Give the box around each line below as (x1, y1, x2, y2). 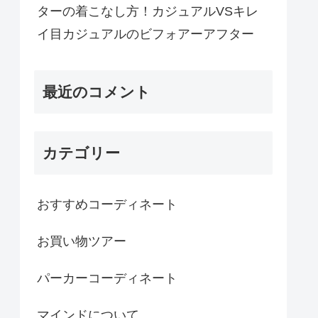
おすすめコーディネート (37, 197, 177, 212)
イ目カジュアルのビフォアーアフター (37, 26, 254, 41)
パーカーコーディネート (37, 271, 177, 286)
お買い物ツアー (37, 234, 126, 249)
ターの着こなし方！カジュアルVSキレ (37, 4, 258, 18)
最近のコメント (43, 83, 150, 100)
